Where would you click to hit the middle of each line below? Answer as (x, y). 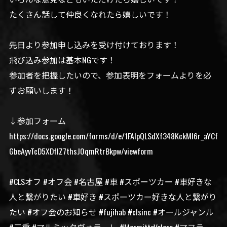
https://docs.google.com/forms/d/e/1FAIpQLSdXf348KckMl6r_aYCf (113, 136)
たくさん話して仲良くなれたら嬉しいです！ (90, 14)
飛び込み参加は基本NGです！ (62, 60)
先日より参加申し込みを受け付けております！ (94, 45)
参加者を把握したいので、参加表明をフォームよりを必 (110, 75)
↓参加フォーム (37, 121)
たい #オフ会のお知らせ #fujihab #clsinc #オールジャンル (111, 212)
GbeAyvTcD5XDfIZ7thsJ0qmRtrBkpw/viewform (81, 151)
